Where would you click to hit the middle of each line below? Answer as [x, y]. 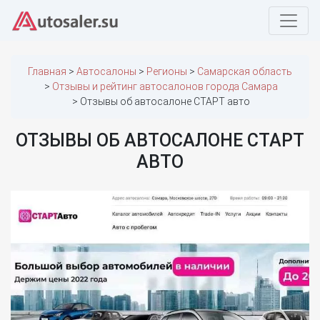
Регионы [167, 72]
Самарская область [245, 72]
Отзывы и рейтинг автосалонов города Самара [165, 87]
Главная [47, 72]
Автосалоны [106, 72]
